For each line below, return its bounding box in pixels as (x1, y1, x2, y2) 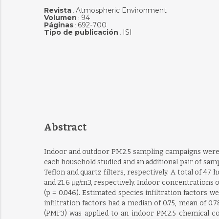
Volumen (44, 13, 77, 22)
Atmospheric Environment (75, 6, 167, 15)
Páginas (44, 21, 73, 29)
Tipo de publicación (44, 28, 118, 37)
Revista (44, 6, 71, 15)
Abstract (44, 121, 87, 133)
